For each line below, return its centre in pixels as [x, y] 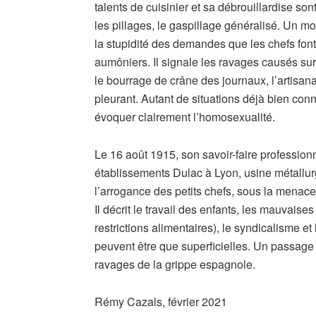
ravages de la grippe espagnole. [175, 265]
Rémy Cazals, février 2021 [161, 302]
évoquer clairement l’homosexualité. [185, 117]
